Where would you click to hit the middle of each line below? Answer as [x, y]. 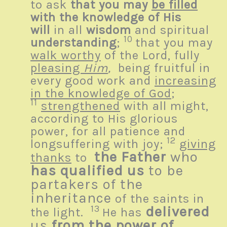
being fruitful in [161, 68]
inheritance [71, 198]
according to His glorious [104, 119]
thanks [51, 158]
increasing [185, 81]
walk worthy [66, 55]
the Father [130, 157]
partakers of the [87, 184]
